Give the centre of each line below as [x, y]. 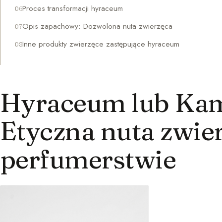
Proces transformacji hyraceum [73, 8]
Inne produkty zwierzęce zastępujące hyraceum [101, 44]
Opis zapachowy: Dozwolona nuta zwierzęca [98, 26]
